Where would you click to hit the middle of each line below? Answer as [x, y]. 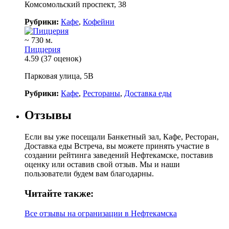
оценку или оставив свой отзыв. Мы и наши [102, 165]
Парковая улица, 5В [59, 76]
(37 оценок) [61, 59]
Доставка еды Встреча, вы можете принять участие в [117, 146]
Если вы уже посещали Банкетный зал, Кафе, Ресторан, [122, 137]
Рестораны [101, 94]
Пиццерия [42, 50]
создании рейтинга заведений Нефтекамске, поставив [119, 155]
